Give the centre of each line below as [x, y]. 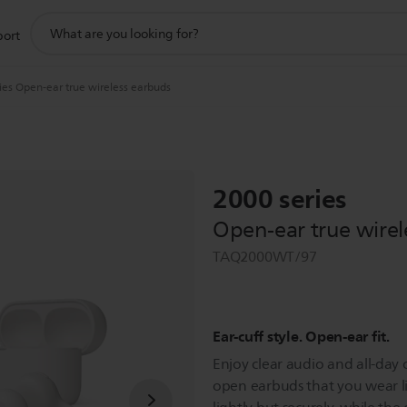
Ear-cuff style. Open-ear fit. [301, 336]
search [49, 40]
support [53, 20]
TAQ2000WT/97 [265, 257]
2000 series [280, 199]
